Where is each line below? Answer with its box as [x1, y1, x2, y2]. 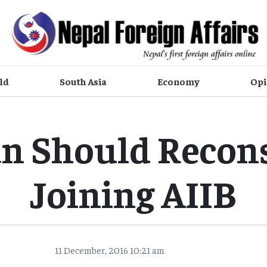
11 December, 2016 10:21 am [54, 244, 164, 256]
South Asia [59, 75, 107, 88]
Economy [157, 75, 200, 88]
